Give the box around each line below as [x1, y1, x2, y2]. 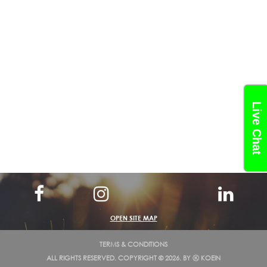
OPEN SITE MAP [110, 213, 157, 222]
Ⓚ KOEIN [193, 253, 221, 263]
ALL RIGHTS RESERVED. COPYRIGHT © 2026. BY [46, 253, 193, 263]
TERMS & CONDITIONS [100, 240, 167, 249]
